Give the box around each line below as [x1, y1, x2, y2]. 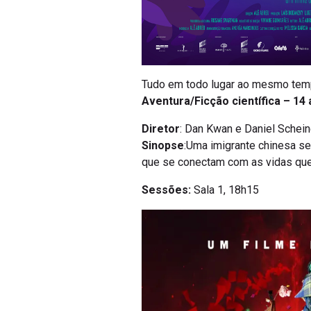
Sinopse [142, 139, 184, 153]
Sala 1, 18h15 [194, 183, 259, 197]
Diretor [142, 122, 180, 136]
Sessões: [142, 183, 194, 197]
